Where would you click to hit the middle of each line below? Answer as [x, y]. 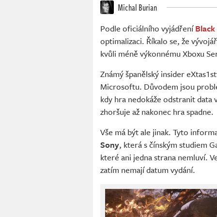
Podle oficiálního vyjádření [148, 29]
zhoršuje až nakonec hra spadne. [157, 112]
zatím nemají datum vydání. [148, 170]
